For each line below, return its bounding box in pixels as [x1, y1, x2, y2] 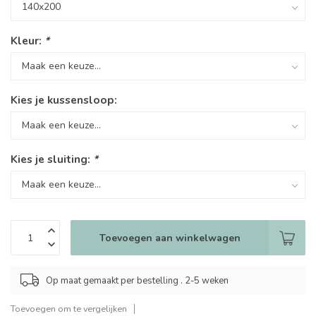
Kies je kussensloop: [11, 92, 117, 107]
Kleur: [11, 33, 44, 48]
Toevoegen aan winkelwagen [99, 231, 241, 245]
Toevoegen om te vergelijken [11, 303, 127, 315]
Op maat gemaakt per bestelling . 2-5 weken [46, 274, 229, 287]
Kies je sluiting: [11, 152, 93, 166]
